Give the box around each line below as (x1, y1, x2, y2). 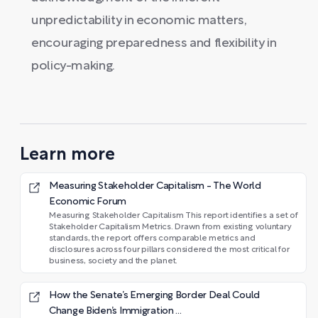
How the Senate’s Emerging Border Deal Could (49, 290, 260, 300)
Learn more (20, 147, 115, 163)
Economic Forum (49, 197, 127, 207)
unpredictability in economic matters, (31, 14, 246, 27)
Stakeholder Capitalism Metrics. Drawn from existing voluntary (49, 223, 291, 231)
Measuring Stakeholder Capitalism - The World (49, 181, 261, 191)
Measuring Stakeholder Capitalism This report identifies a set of (49, 212, 298, 219)
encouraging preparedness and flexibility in (31, 37, 277, 50)
